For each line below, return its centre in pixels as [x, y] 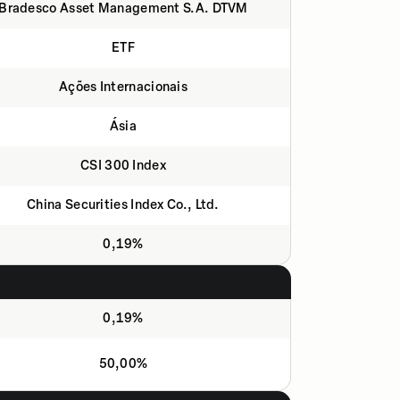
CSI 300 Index [123, 166]
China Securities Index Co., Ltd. [123, 205]
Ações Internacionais [123, 87]
